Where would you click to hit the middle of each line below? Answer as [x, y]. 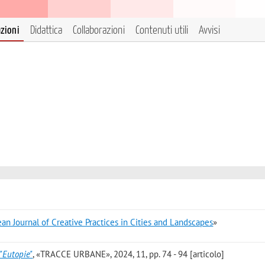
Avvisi [209, 30]
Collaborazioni [99, 30]
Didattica [46, 30]
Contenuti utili [162, 30]
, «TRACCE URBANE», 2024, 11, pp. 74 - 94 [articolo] [129, 254]
